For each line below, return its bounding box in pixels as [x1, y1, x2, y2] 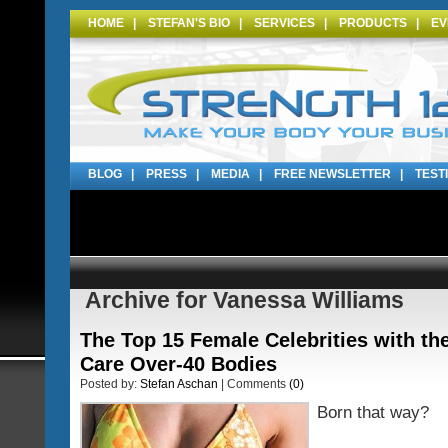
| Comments [218, 377, 289, 391]
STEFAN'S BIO [148, 16, 230, 30]
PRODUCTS [339, 16, 407, 30]
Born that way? [317, 403, 429, 422]
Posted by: [80, 377, 140, 391]
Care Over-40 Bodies [80, 353, 277, 375]
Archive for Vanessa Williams [85, 287, 404, 313]
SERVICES [254, 16, 315, 30]
